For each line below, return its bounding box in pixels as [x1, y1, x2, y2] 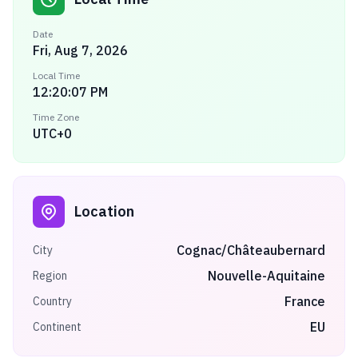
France [284, 293, 325, 309]
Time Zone [33, 111, 79, 123]
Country [33, 294, 72, 308]
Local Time [33, 70, 80, 82]
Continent [33, 320, 82, 334]
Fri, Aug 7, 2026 [33, 42, 128, 58]
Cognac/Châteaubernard [177, 242, 325, 258]
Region [33, 268, 67, 283]
